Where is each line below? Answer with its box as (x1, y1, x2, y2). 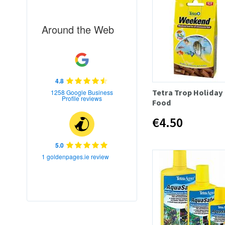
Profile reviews (62, 93, 102, 102)
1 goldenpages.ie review (42, 152, 109, 161)
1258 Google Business (51, 87, 113, 96)
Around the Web (42, 22, 114, 37)
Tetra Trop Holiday (152, 87, 223, 98)
